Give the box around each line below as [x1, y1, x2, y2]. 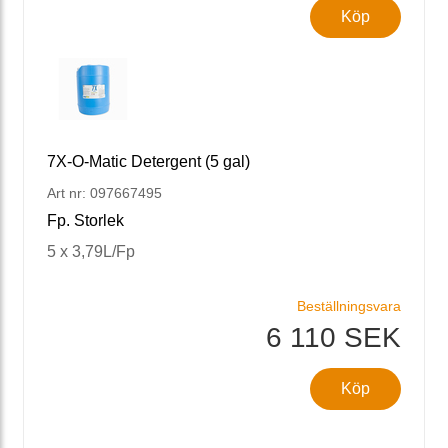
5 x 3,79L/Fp [47, 242, 135, 260]
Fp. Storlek [47, 211, 124, 229]
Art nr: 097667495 [47, 184, 162, 201]
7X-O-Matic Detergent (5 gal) [47, 152, 250, 170]
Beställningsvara [297, 297, 401, 314]
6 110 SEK [266, 321, 401, 353]
